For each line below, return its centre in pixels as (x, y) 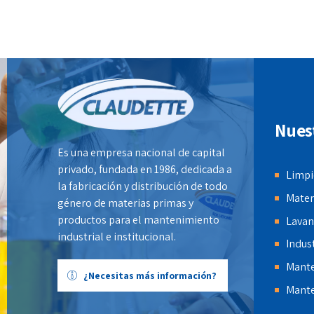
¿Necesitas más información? (150, 276)
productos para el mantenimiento (138, 220)
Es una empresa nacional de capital (141, 153)
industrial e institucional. (117, 237)
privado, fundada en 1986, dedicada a (145, 170)
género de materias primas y (125, 203)
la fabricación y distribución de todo (143, 186)
